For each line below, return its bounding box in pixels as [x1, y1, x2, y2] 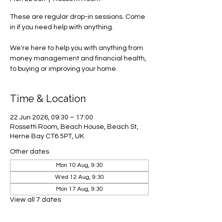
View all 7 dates [10, 196, 61, 203]
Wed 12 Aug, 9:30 [55, 174, 104, 180]
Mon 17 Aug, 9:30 [55, 186, 103, 192]
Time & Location [10, 93, 86, 105]
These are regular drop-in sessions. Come [10, 13, 145, 20]
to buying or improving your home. [10, 65, 117, 72]
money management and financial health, [10, 55, 146, 62]
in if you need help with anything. [10, 24, 113, 31]
